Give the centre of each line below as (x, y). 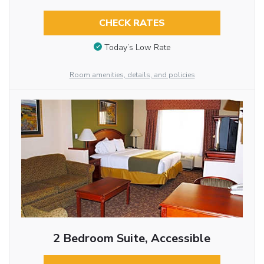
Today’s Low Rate (137, 47)
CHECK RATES (132, 23)
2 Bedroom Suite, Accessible (132, 239)
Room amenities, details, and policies (132, 75)
